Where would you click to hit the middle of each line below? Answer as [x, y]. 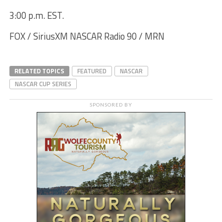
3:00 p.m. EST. [38, 15]
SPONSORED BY [111, 104]
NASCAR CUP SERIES [43, 83]
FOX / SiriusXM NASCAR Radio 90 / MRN [87, 36]
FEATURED [92, 71]
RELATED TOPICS [39, 71]
